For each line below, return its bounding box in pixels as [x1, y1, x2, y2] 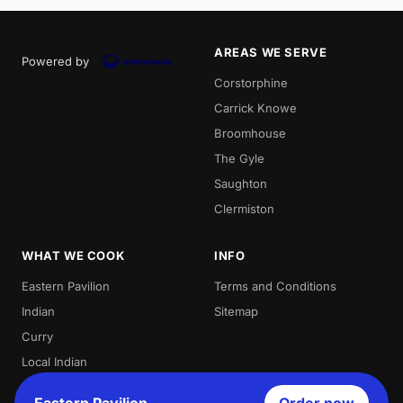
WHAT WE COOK [22, 247, 125, 263]
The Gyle [214, 150, 264, 166]
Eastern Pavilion [22, 278, 110, 293]
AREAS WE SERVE [214, 44, 327, 59]
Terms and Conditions [214, 278, 336, 293]
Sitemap [214, 303, 258, 318]
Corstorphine [214, 75, 288, 90]
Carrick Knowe [214, 100, 297, 115]
